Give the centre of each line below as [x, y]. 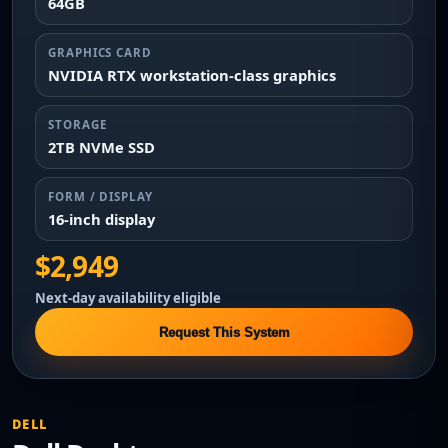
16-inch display [101, 219]
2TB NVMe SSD [101, 147]
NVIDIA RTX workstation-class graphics [192, 75]
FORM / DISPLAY [100, 196]
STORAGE [77, 124]
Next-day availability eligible [128, 298]
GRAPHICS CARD [100, 52]
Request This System [224, 332]
